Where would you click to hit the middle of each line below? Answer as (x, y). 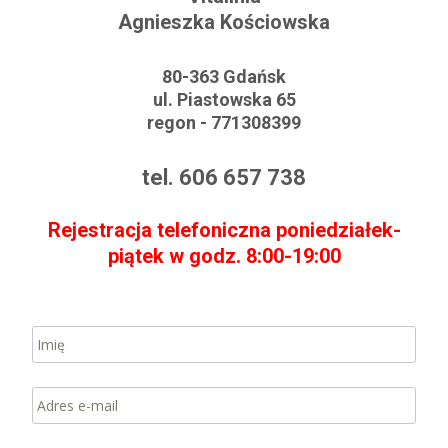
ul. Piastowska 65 (224, 99)
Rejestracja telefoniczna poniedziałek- (224, 230)
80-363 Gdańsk (224, 76)
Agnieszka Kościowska (224, 22)
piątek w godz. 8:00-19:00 (224, 256)
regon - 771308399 (224, 122)
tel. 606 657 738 (224, 177)
